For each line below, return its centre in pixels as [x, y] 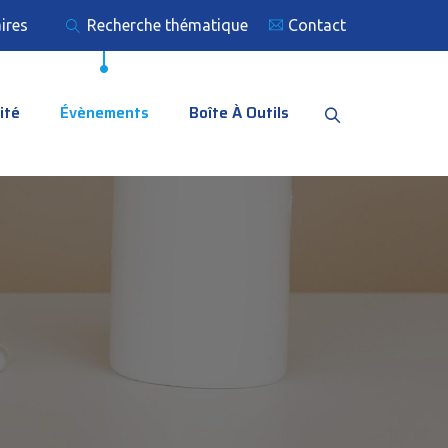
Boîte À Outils [239, 113]
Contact [317, 25]
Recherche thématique [165, 25]
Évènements [104, 113]
